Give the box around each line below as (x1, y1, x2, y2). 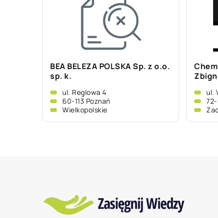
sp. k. (50, 71, 72, 81)
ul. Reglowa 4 (62, 88, 107, 97)
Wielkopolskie (62, 105, 108, 114)
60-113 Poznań (62, 96, 110, 106)
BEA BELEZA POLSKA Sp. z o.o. (50, 61, 170, 72)
